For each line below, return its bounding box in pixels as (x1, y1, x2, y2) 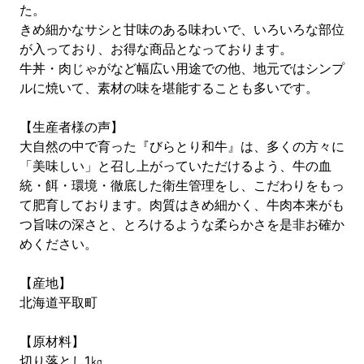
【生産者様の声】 (19, 119, 123, 135)
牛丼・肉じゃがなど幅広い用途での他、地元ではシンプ (19, 60, 344, 76)
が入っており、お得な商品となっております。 (19, 41, 292, 57)
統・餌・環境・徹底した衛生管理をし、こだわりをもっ (19, 177, 344, 193)
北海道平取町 (19, 294, 97, 310)
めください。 (19, 236, 97, 252)
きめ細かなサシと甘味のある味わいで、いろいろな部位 (19, 21, 344, 37)
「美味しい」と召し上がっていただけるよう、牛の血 (19, 158, 331, 174)
